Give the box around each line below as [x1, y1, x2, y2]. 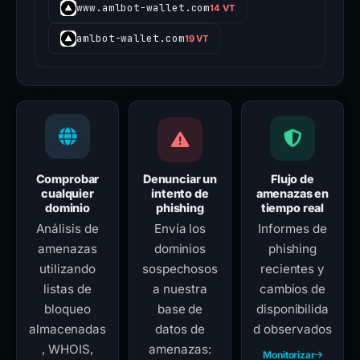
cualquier [41, 186, 94, 200]
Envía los [153, 221, 207, 236]
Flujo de [271, 172, 314, 186]
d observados [253, 321, 332, 337]
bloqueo [44, 301, 91, 317]
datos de [155, 321, 205, 337]
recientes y [260, 261, 325, 276]
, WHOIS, [42, 342, 93, 357]
